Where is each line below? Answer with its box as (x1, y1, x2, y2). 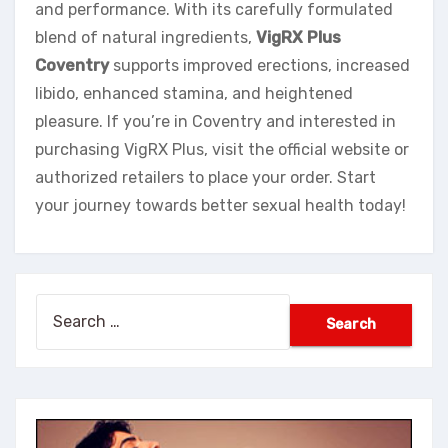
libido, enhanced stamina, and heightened (35, 84, 353, 104)
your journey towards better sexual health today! (35, 196, 406, 216)
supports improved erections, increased (109, 56, 410, 76)
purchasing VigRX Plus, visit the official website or (35, 140, 409, 160)
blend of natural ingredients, (35, 28, 256, 48)
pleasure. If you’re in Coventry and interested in (35, 112, 396, 132)
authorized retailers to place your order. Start (35, 168, 376, 188)
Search (35, 297, 88, 317)
